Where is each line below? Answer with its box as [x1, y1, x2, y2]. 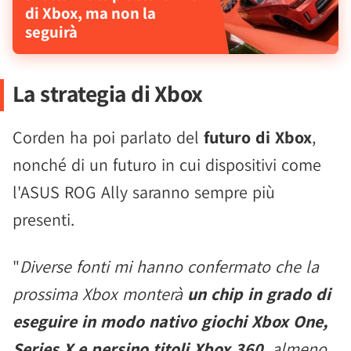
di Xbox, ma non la [25, 2, 156, 24]
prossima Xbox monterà [13, 283, 187, 305]
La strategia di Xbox [12, 78, 203, 108]
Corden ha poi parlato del [13, 126, 204, 148]
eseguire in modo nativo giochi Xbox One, [13, 310, 327, 332]
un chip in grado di [187, 283, 331, 305]
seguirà [25, 21, 78, 42]
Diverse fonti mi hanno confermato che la [20, 255, 319, 277]
